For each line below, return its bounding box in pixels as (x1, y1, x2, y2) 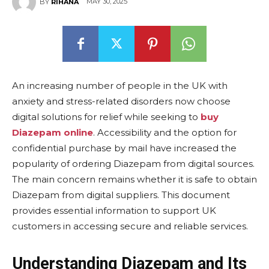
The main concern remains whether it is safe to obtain (12, 174, 257, 185)
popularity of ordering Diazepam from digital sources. (12, 158, 255, 169)
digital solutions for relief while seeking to (12, 111, 201, 122)
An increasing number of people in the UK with (12, 80, 228, 91)
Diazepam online (12, 127, 93, 138)
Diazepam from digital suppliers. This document (12, 189, 230, 201)
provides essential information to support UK (12, 205, 216, 216)
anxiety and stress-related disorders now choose (12, 95, 231, 107)
